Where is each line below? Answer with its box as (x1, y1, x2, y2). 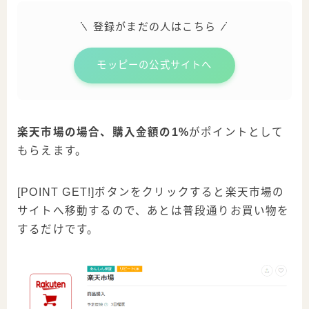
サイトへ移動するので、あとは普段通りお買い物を (17, 204, 290, 217)
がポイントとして (189, 126, 284, 138)
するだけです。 (17, 223, 99, 235)
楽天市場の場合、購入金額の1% (17, 126, 189, 138)
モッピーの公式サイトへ (97, 59, 212, 71)
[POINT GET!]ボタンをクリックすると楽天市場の (17, 186, 285, 198)
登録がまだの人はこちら (92, 21, 217, 33)
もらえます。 (17, 144, 88, 157)
